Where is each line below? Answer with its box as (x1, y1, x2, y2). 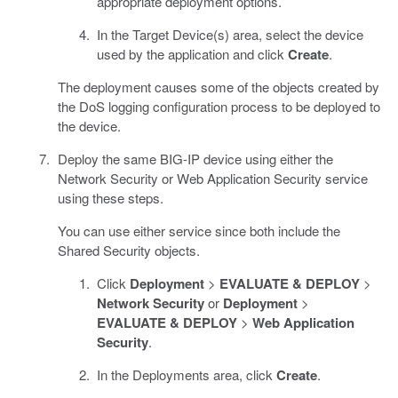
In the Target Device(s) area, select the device (97, 24, 363, 44)
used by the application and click (97, 44, 288, 63)
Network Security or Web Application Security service (57, 168, 368, 187)
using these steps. (57, 187, 163, 207)
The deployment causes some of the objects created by (57, 76, 379, 96)
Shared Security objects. (57, 240, 200, 259)
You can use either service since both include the (57, 220, 340, 240)
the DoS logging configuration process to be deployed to (57, 96, 380, 115)
